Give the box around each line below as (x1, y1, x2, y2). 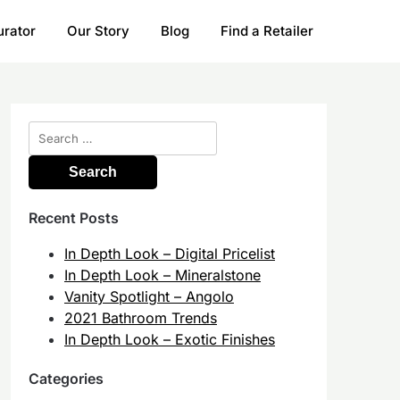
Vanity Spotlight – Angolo (63, 287, 234, 305)
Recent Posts (28, 208, 119, 227)
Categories (28, 369, 104, 387)
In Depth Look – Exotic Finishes (63, 329, 275, 348)
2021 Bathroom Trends (63, 308, 217, 327)
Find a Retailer (221, 21, 313, 39)
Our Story (67, 21, 129, 39)
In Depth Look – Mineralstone (63, 265, 261, 284)
